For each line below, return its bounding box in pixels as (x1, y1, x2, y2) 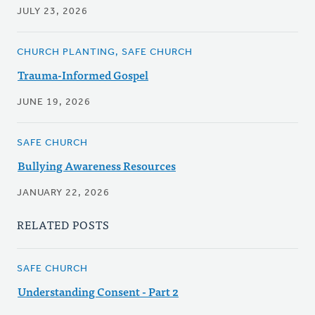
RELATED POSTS (17, 215, 110, 234)
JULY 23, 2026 (17, 6, 88, 18)
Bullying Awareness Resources (18, 156, 176, 175)
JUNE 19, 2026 (17, 97, 91, 108)
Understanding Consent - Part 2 (18, 282, 179, 301)
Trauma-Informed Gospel (18, 65, 148, 84)
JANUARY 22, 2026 (17, 188, 110, 199)
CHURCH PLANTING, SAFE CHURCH (17, 47, 193, 58)
